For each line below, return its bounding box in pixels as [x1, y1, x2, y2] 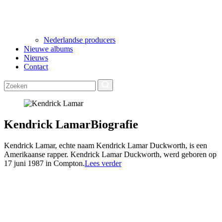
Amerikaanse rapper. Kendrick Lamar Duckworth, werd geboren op [4, 150, 217, 159]
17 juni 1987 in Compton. [4, 159, 85, 167]
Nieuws [24, 54, 48, 62]
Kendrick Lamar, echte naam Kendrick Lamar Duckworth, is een [4, 141, 207, 150]
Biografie [91, 117, 138, 131]
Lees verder [85, 159, 121, 167]
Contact [24, 62, 48, 71]
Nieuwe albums [24, 45, 73, 53]
